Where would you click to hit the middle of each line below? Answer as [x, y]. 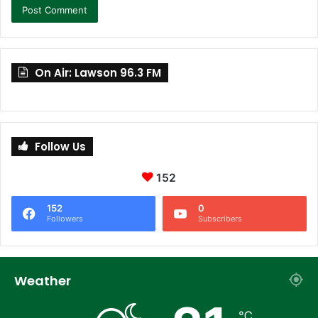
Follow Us [60, 146]
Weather [43, 280]
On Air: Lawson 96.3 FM [98, 72]
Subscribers [220, 218]
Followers [65, 218]
